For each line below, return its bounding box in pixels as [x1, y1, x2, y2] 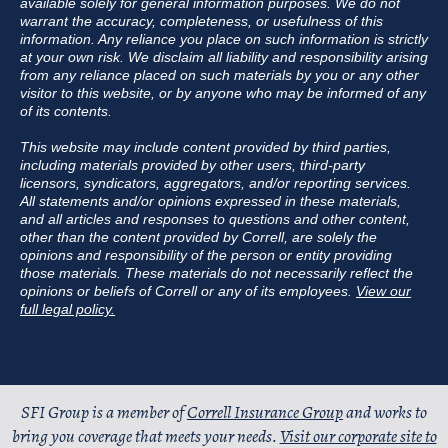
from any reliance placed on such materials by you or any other [20, 67, 419, 84]
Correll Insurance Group [187, 399, 343, 424]
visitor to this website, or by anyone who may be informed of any [20, 85, 426, 102]
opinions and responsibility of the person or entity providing [20, 247, 392, 264]
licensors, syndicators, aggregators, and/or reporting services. [20, 175, 411, 192]
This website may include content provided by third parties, [20, 139, 391, 156]
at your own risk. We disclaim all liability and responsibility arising [20, 49, 428, 66]
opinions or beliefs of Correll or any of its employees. [20, 283, 356, 300]
